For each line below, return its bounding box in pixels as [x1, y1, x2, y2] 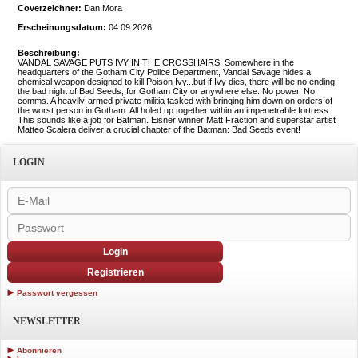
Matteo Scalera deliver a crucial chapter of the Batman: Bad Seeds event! [18, 125, 300, 134]
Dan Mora [82, 3, 122, 13]
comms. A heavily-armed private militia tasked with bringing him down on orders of [18, 96, 332, 105]
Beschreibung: [18, 48, 80, 58]
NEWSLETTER [13, 316, 81, 327]
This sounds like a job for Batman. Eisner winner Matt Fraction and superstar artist [18, 115, 336, 125]
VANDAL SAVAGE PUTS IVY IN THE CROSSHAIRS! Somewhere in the [18, 58, 294, 67]
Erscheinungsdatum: [18, 22, 106, 32]
